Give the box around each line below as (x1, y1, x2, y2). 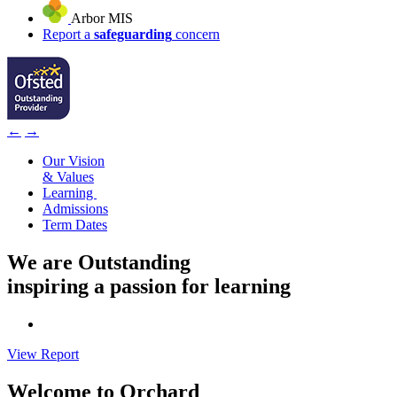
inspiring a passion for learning (7, 274, 291, 298)
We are (7, 250, 78, 274)
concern (172, 26, 220, 42)
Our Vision (43, 152, 105, 168)
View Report (7, 346, 79, 362)
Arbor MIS (71, 10, 133, 26)
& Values (43, 168, 94, 184)
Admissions (43, 200, 108, 216)
